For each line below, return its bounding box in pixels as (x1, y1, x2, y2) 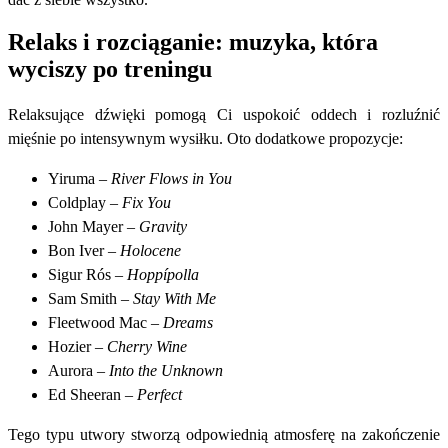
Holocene (120, 241, 181, 259)
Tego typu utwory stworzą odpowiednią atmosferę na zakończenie (8, 425, 440, 443)
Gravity (139, 217, 187, 235)
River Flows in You (111, 169, 232, 187)
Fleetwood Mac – (48, 313, 163, 331)
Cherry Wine (107, 337, 187, 355)
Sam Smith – (48, 289, 133, 307)
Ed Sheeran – (48, 385, 137, 403)
